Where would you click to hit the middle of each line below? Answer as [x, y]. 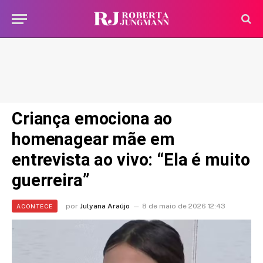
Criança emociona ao [92, 119]
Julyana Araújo [105, 206]
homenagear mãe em [93, 139]
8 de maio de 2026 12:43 [184, 206]
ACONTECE [35, 206]
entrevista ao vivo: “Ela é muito [131, 160]
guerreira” [50, 180]
